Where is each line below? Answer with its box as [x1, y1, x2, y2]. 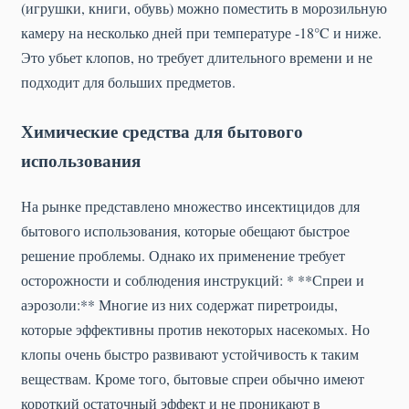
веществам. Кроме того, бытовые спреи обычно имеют [21, 368, 364, 388]
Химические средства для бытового [21, 119, 303, 145]
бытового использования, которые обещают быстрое [21, 220, 350, 240]
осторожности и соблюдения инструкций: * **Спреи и [21, 269, 364, 289]
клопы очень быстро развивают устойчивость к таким [21, 343, 359, 363]
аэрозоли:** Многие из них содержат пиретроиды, [21, 294, 338, 314]
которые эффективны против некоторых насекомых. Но [21, 319, 370, 339]
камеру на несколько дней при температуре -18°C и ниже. [21, 23, 382, 43]
